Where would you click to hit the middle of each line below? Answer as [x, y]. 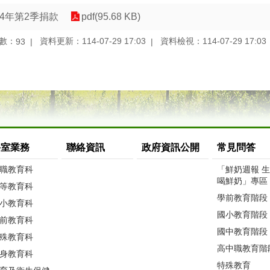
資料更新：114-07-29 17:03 [93, 41]
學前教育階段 [242, 198]
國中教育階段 [242, 232]
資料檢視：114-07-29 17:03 [213, 41]
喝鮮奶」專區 [242, 181]
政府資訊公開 [171, 148]
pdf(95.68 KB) [111, 17]
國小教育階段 [242, 215]
